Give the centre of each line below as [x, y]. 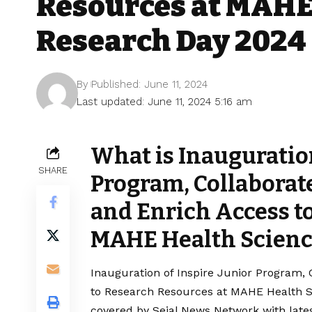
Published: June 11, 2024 [150, 84]
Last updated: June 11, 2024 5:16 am [165, 101]
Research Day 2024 [171, 41]
